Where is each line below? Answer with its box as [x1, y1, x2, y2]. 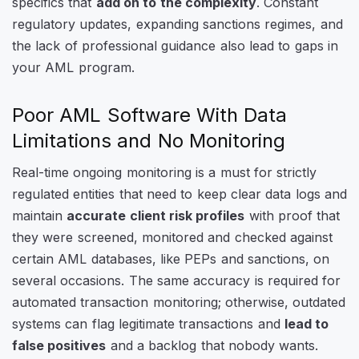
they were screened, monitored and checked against [12, 228, 333, 245]
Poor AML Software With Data [12, 103, 288, 127]
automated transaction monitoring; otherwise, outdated [12, 293, 346, 310]
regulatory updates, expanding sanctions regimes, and [12, 16, 343, 33]
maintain [12, 207, 67, 224]
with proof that [244, 207, 341, 224]
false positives [12, 337, 107, 353]
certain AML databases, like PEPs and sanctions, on [12, 250, 330, 267]
